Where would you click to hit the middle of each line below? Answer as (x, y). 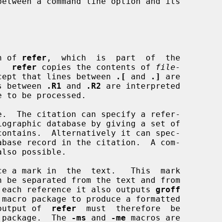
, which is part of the (113, 57)
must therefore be (128, 208)
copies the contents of (96, 67)
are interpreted (141, 86)
